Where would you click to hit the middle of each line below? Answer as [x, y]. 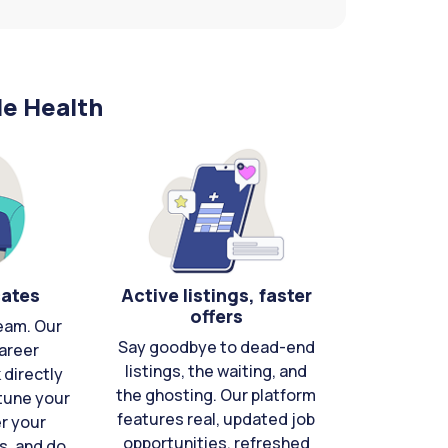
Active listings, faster [216, 295]
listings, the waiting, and [216, 371]
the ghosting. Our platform [216, 395]
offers [216, 316]
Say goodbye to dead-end [216, 347]
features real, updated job [216, 419]
